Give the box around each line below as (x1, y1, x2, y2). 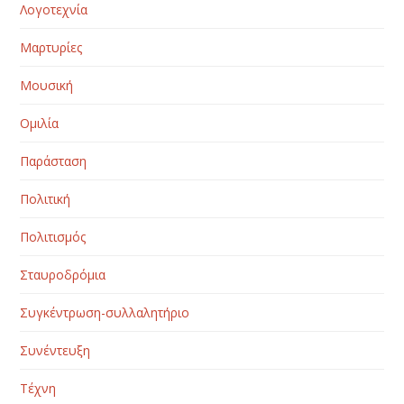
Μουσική (20, 77, 74, 95)
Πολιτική (20, 190, 71, 208)
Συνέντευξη (20, 342, 91, 360)
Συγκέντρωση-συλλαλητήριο (20, 304, 190, 322)
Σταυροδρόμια (20, 266, 106, 284)
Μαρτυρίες (20, 39, 83, 57)
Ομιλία (20, 115, 60, 133)
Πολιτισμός (20, 228, 87, 246)
